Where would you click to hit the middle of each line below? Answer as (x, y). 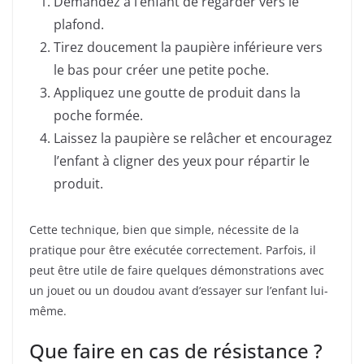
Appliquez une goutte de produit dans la (177, 92)
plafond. (79, 24)
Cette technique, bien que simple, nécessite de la (164, 229)
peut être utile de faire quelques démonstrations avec (177, 270)
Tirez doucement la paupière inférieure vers (188, 47)
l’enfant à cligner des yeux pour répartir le (182, 160)
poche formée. (98, 115)
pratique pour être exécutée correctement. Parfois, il (173, 249)
